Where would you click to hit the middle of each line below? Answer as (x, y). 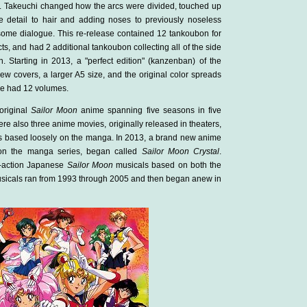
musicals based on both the (167, 165)
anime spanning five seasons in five (150, 110)
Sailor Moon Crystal (181, 151)
